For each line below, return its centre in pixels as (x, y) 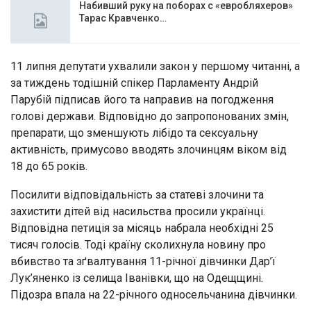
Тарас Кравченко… (123, 18)
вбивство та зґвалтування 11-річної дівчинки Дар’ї (143, 262)
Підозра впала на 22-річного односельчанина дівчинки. (154, 295)
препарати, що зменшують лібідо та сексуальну (134, 133)
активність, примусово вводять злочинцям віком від (149, 150)
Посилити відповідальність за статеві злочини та (137, 195)
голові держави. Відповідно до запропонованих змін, (150, 117)
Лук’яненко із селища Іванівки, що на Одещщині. (137, 278)
